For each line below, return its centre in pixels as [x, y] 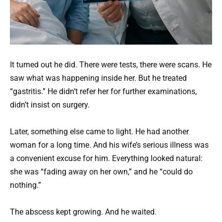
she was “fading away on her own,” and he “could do [101, 172]
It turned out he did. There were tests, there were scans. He [111, 64]
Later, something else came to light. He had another [99, 132]
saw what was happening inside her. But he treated [98, 78]
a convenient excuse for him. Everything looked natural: [106, 159]
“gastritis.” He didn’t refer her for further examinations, [103, 91]
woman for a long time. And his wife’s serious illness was [109, 145]
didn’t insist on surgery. [50, 105]
